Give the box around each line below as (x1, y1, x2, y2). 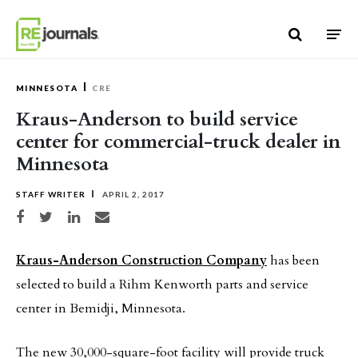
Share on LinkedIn (67, 210, 126, 219)
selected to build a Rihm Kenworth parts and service (16, 276, 308, 293)
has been (267, 252, 320, 269)
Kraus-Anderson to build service (16, 106, 298, 133)
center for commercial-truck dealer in (16, 129, 340, 155)
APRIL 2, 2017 (100, 189, 165, 199)
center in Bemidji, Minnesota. (16, 300, 185, 317)
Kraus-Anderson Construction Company (16, 252, 267, 269)
